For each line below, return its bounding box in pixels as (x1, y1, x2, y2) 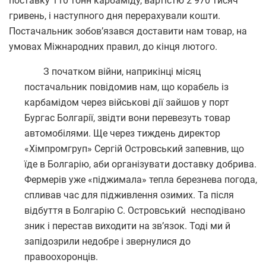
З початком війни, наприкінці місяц (24, 65, 201, 77)
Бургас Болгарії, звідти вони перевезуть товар (24, 112, 230, 123)
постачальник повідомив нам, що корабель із (24, 81, 229, 93)
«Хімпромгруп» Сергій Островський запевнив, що (24, 142, 244, 154)
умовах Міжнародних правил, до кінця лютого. (9, 40, 217, 52)
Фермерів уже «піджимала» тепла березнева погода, (24, 173, 257, 185)
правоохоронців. (24, 251, 103, 262)
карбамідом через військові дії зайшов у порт (24, 96, 229, 108)
